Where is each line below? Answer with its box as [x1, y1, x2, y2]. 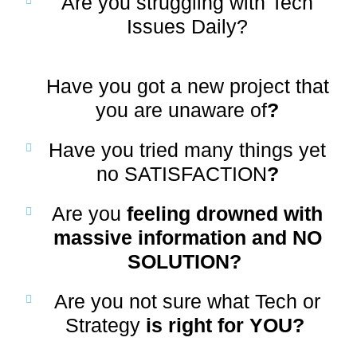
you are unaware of [96, 98, 268, 121]
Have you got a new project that [45, 74, 329, 97]
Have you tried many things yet [49, 138, 327, 161]
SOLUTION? [127, 249, 248, 273]
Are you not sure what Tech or [54, 289, 321, 312]
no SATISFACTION [96, 162, 267, 185]
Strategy [65, 313, 140, 336]
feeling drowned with [127, 202, 324, 225]
